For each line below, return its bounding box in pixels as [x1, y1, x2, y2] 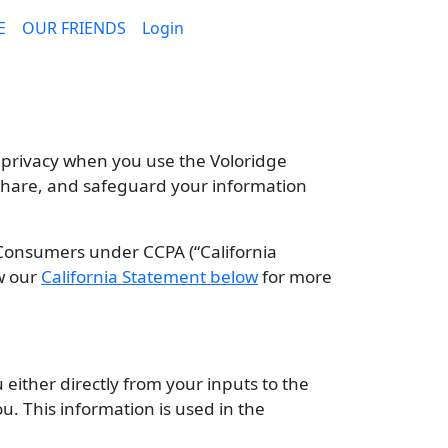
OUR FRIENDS [22, 17, 127, 39]
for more [258, 265, 332, 288]
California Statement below [41, 265, 258, 288]
